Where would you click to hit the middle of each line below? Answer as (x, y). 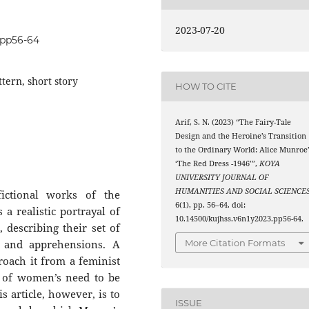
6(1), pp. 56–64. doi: (211, 205)
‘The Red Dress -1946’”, (218, 163)
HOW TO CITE (206, 87)
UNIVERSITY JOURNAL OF (222, 177)
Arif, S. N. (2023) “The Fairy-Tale (233, 122)
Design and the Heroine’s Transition (241, 136)
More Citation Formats (235, 243)
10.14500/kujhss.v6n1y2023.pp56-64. (240, 218)
